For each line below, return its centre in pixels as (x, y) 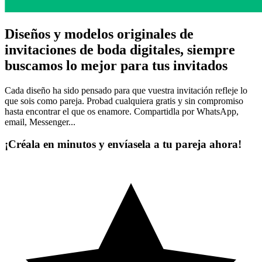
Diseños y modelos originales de (99, 34)
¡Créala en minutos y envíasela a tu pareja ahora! (123, 144)
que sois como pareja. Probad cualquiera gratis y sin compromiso (124, 101)
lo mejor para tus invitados (147, 65)
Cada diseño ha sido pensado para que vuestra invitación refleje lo (126, 90)
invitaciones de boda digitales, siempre (120, 49)
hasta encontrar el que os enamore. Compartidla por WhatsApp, (122, 111)
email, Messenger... (40, 122)
